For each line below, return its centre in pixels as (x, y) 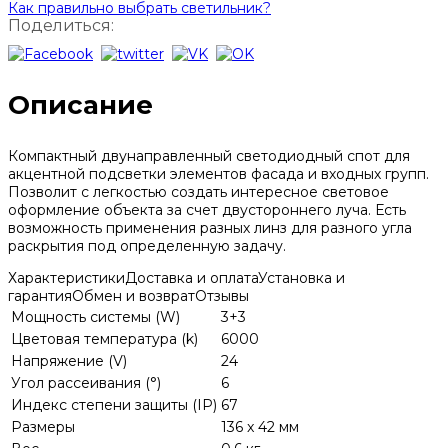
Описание (80, 105)
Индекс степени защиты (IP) (114, 405)
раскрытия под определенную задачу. (147, 246)
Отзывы (222, 296)
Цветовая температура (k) (104, 339)
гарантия (40, 296)
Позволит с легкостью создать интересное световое (198, 192)
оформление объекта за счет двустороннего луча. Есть (207, 210)
